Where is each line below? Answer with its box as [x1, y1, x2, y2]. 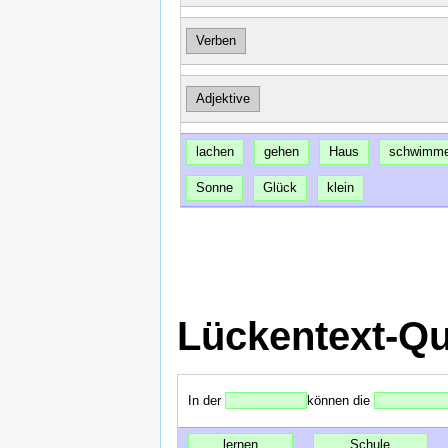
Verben [195, 33, 236, 49]
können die [307, 393, 374, 409]
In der [188, 393, 225, 409]
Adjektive [195, 91, 250, 107]
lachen [195, 144, 234, 160]
